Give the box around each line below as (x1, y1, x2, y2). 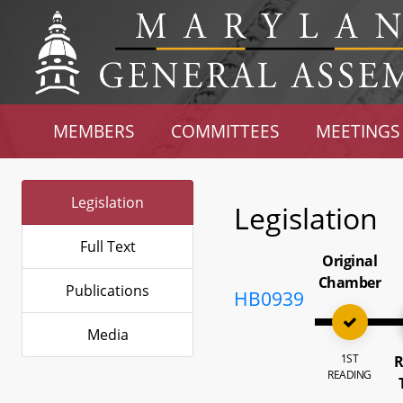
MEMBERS (53, 120, 135, 142)
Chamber (318, 273, 381, 292)
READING (327, 367, 372, 382)
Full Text (79, 237, 136, 256)
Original (322, 251, 378, 271)
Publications (66, 281, 149, 300)
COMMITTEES (171, 120, 280, 142)
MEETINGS (315, 120, 399, 142)
